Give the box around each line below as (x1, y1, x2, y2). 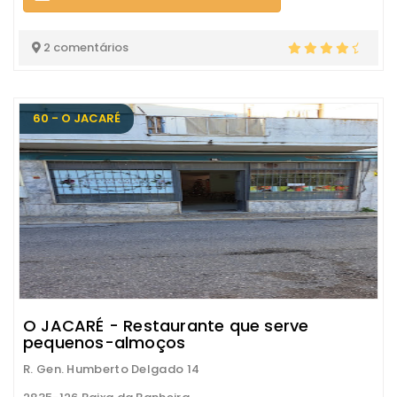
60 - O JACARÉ (33, 110, 121, 127)
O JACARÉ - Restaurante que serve (23, 315, 309, 337)
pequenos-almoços (23, 331, 186, 354)
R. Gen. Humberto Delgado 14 (23, 361, 200, 378)
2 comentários (41, 39, 128, 56)
